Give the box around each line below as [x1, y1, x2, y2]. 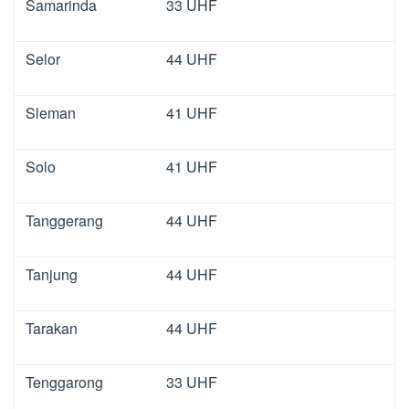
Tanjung [26, 263, 78, 285]
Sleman [26, 101, 76, 123]
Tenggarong [26, 371, 103, 393]
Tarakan [26, 317, 78, 339]
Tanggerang [26, 209, 103, 231]
